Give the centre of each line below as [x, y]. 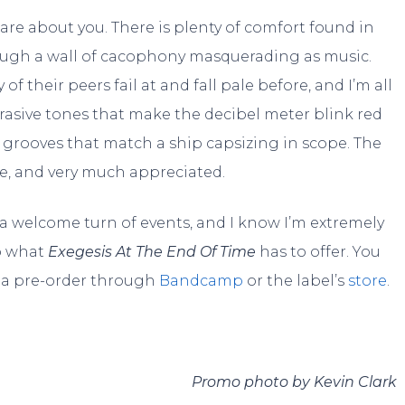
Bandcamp [201, 280]
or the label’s [296, 280]
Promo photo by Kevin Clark [295, 381]
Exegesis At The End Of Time [152, 251]
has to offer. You [318, 251]
